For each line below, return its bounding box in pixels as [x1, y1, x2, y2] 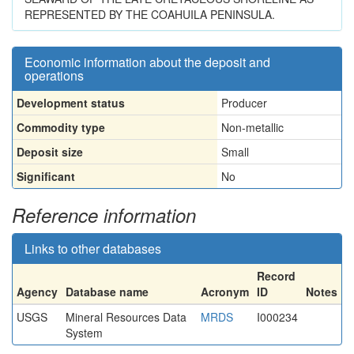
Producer [221, 95, 267, 111]
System [66, 325, 103, 341]
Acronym [201, 284, 249, 299]
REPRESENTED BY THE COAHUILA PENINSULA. [24, 6, 275, 22]
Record [257, 268, 296, 284]
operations [24, 66, 84, 85]
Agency [17, 284, 58, 299]
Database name [66, 284, 149, 299]
